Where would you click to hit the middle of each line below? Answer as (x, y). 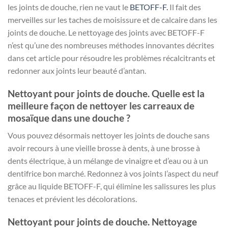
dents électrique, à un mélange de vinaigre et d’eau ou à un (108, 161)
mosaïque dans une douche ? (69, 118)
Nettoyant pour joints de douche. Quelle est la (106, 93)
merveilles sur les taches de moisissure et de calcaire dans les (112, 20)
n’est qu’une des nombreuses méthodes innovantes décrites (111, 45)
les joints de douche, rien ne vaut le (69, 7)
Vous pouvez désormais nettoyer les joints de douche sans (109, 135)
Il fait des (184, 7)
